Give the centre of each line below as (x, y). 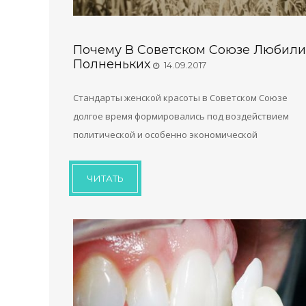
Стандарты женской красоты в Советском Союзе (180, 97)
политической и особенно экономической (165, 134)
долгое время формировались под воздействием (181, 116)
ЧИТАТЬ (105, 178)
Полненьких (112, 64)
